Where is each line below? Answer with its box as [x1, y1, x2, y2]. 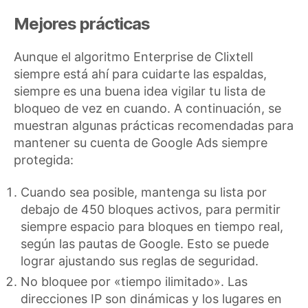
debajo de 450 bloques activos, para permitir [21, 202, 280, 217]
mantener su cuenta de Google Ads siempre [14, 135, 267, 150]
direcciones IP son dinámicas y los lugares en [21, 291, 282, 306]
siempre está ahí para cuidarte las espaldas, [14, 66, 267, 81]
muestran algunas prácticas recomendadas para [14, 118, 294, 133]
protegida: [14, 152, 74, 167]
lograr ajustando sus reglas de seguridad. [21, 254, 258, 268]
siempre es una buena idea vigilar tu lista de [14, 83, 265, 98]
